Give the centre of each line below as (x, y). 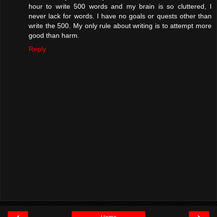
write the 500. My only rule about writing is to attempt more (120, 26)
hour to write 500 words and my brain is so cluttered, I (120, 7)
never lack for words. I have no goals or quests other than (120, 16)
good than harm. (54, 36)
